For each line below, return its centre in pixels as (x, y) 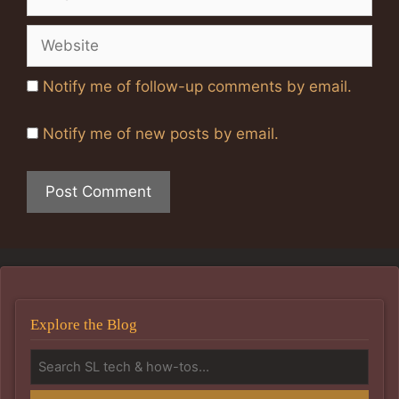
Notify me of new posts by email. (161, 134)
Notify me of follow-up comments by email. (197, 86)
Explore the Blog (84, 324)
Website (55, 34)
